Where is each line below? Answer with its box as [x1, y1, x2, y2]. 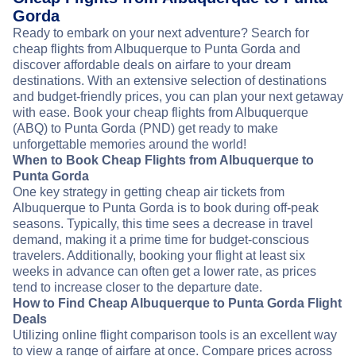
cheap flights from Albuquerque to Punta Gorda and [13, 42, 300, 56]
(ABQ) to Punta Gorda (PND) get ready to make [13, 122, 278, 136]
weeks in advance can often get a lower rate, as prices [13, 265, 316, 279]
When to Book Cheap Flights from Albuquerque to [13, 153, 314, 168]
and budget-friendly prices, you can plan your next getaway [13, 90, 343, 104]
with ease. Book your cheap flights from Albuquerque [13, 106, 308, 120]
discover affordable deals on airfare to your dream [13, 58, 291, 72]
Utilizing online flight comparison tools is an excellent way [13, 328, 337, 342]
